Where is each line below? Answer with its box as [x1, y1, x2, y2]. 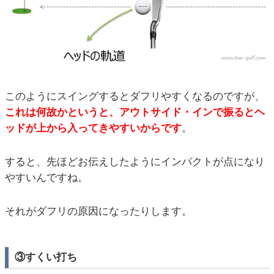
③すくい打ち [15, 251, 77, 263]
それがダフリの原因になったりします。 [5, 205, 192, 217]
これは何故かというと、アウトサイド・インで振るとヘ [5, 106, 265, 119]
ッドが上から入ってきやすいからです [5, 122, 182, 135]
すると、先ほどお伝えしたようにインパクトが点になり [5, 155, 265, 168]
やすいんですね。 [5, 171, 88, 183]
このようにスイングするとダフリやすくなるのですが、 [5, 91, 265, 103]
